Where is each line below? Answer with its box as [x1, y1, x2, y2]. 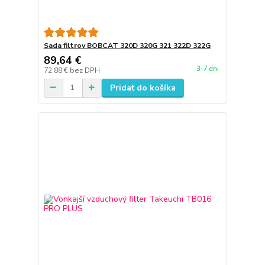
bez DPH [69, 65, 100, 75]
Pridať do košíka [109, 82, 176, 93]
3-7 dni [196, 64, 219, 73]
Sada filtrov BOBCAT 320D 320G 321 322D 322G [43, 40, 211, 50]
